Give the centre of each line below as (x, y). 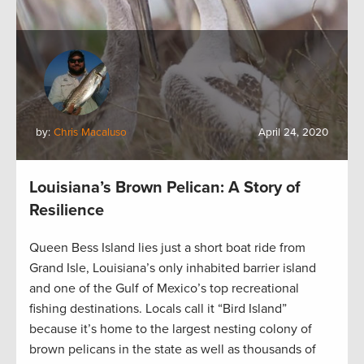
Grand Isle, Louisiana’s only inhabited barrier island (173, 269)
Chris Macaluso (90, 133)
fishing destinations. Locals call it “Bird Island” (158, 309)
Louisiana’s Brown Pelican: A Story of (165, 188)
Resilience (67, 211)
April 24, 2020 (293, 133)
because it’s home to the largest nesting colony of (171, 329)
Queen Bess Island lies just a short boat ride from (167, 248)
